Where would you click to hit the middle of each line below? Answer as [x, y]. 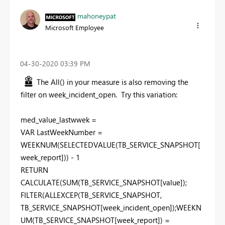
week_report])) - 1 [50, 157]
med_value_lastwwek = [59, 119]
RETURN [34, 170]
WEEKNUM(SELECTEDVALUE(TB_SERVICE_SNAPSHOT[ [110, 144]
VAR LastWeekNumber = [62, 132]
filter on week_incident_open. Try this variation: [99, 94]
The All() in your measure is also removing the [113, 82]
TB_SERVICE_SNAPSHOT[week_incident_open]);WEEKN [111, 207]
